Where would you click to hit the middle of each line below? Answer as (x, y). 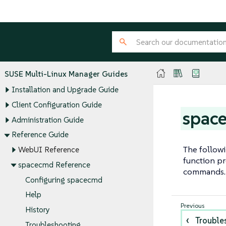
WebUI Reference (49, 150)
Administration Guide (47, 120)
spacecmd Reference (54, 165)
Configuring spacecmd (64, 180)
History (37, 210)
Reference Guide (40, 135)
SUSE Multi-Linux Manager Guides (66, 74)
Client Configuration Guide (56, 105)
